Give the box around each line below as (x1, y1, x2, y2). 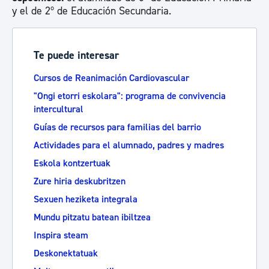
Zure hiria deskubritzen (34, 175, 125, 187)
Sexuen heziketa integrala (34, 193, 138, 205)
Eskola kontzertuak (34, 157, 110, 169)
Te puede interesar (34, 49, 119, 62)
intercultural (34, 103, 83, 115)
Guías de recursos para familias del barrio (34, 121, 201, 133)
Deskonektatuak (34, 247, 98, 259)
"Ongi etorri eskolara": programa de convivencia (34, 90, 226, 102)
